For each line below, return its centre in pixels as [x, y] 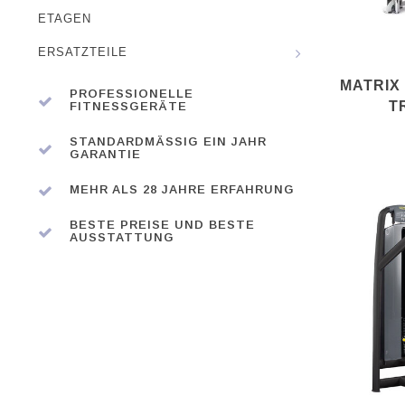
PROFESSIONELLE [132, 94]
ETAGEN [65, 19]
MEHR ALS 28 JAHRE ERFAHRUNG [182, 189]
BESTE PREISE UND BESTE [162, 225]
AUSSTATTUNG [122, 237]
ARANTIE [101, 154]
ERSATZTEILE [83, 52]
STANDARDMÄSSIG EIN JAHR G [168, 141]
